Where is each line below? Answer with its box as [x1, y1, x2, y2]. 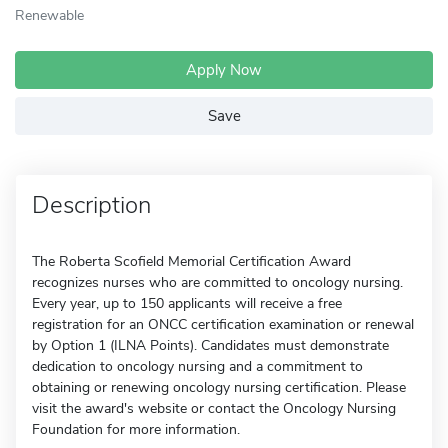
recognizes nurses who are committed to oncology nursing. [32, 273, 403, 292]
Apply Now [186, 60, 262, 80]
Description [32, 189, 151, 221]
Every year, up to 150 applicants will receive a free [32, 294, 342, 313]
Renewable [15, 5, 84, 25]
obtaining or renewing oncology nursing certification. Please [32, 378, 406, 397]
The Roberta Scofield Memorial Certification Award [32, 252, 351, 271]
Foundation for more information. [32, 420, 240, 439]
